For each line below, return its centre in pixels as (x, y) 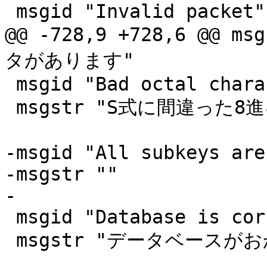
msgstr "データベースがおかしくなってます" (10, 240)
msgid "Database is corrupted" (10, 217)
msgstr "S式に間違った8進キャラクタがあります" (10, 108)
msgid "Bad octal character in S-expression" (10, 84)
